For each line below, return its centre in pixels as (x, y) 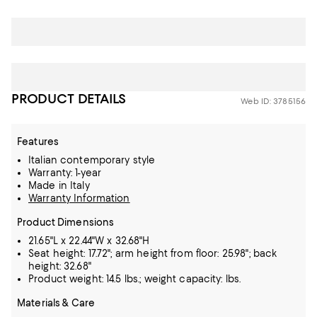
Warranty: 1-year (65, 173)
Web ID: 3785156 (273, 101)
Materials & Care (56, 303)
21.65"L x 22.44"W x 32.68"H (89, 241)
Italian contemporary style (92, 160)
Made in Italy (59, 185)
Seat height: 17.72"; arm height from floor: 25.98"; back (153, 253)
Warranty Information (79, 198)
